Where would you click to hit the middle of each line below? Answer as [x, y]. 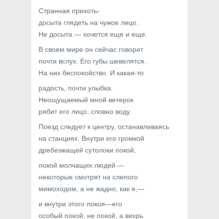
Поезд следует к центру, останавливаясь [104, 127]
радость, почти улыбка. [76, 88]
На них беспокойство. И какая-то [91, 73]
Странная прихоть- [69, 11]
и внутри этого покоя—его [80, 204]
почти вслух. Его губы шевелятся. [92, 61]
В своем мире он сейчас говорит [91, 49]
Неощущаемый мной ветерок [86, 100]
